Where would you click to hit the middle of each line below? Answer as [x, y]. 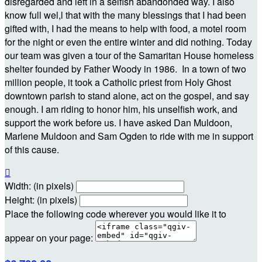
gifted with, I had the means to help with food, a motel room [125, 28]
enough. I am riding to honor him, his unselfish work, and [121, 109]
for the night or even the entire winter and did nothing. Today [128, 42]
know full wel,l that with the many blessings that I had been [125, 15]
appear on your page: [49, 237]
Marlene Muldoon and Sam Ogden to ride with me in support [129, 136]
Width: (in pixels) [39, 185]
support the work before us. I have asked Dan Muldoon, [118, 122]
